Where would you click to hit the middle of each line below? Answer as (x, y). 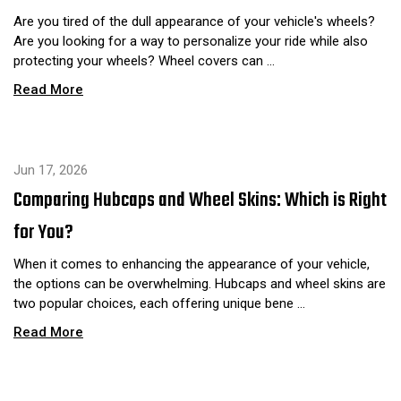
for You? (43, 232)
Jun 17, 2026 (51, 170)
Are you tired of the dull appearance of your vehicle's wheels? (194, 21)
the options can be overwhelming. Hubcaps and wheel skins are (200, 283)
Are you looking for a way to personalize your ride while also (191, 41)
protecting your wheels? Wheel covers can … (144, 61)
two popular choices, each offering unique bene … (159, 303)
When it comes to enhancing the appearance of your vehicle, (192, 264)
